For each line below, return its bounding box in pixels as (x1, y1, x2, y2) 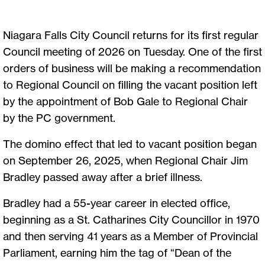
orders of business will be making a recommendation (3, 62, 261, 75)
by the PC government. (3, 111, 118, 125)
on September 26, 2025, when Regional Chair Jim (3, 154, 248, 167)
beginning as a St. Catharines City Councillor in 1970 (3, 213, 260, 227)
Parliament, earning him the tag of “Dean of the (3, 246, 231, 260)
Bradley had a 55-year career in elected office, (3, 196, 230, 210)
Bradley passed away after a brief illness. (3, 170, 205, 184)
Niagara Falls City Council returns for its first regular (3, 28, 258, 42)
